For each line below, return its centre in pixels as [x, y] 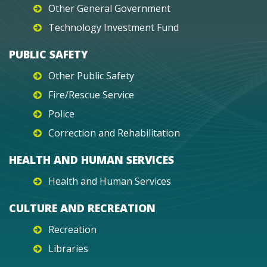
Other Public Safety [91, 75]
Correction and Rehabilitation [114, 133]
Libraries [68, 248]
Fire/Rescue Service [91, 94]
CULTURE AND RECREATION [82, 208]
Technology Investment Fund [114, 27]
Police [61, 114]
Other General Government [109, 8]
